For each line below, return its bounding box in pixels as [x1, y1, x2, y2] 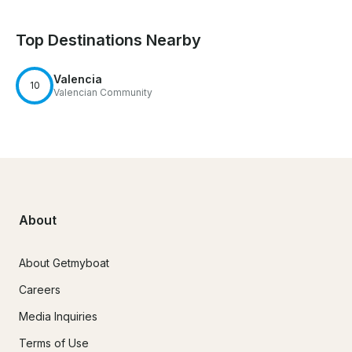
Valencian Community [53, 86, 152, 99]
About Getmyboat [19, 255, 109, 269]
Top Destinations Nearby [16, 31, 201, 50]
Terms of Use [19, 335, 89, 350]
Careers [19, 282, 60, 296]
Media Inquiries [19, 309, 97, 323]
